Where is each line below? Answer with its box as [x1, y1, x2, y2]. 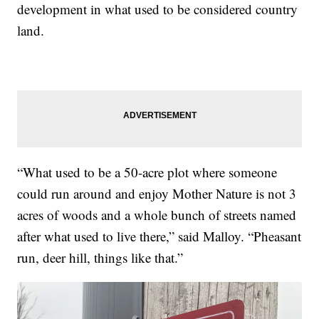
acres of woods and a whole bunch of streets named [17, 205, 297, 224]
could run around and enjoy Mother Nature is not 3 [17, 184, 297, 202]
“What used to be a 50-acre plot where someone [17, 162, 278, 181]
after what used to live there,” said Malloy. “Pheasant [17, 226, 302, 245]
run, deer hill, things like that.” [17, 248, 184, 266]
